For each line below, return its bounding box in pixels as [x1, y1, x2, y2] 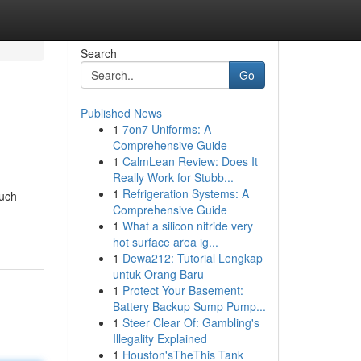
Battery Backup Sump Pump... [112, 298, 266, 314]
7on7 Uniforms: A [122, 121, 211, 137]
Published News [80, 105, 162, 121]
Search [80, 45, 117, 61]
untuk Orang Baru [112, 266, 204, 282]
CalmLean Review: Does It [122, 153, 258, 169]
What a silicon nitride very [122, 218, 253, 234]
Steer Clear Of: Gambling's [122, 314, 259, 330]
